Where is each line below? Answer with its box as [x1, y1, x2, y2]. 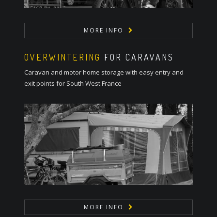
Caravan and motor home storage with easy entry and [24, 68, 184, 77]
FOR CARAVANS [101, 52, 174, 63]
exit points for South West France [24, 79, 122, 88]
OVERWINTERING [24, 52, 101, 63]
